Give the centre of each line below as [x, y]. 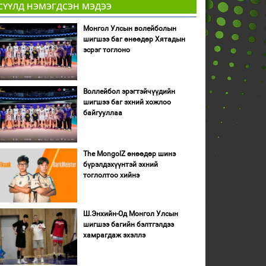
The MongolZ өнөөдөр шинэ [129, 154]
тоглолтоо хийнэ [111, 175]
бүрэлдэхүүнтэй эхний [120, 165]
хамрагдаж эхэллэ [114, 235]
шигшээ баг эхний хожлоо [127, 102]
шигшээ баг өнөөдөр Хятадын [134, 39]
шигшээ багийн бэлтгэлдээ [128, 224]
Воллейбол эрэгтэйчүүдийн [129, 91]
